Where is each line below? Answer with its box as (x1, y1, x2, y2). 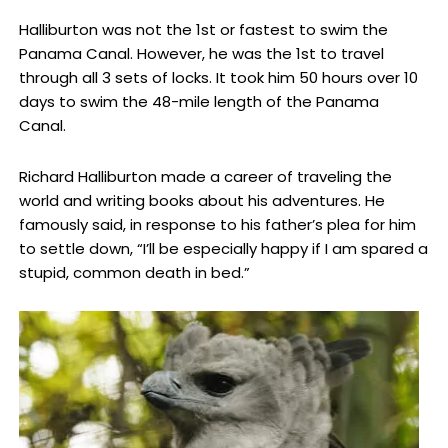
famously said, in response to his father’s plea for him (18, 213, 416, 235)
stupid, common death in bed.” (18, 261, 250, 283)
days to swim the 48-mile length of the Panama (18, 91, 379, 113)
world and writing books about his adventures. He (18, 189, 385, 211)
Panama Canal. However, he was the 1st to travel (18, 43, 384, 65)
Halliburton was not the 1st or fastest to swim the (18, 19, 388, 41)
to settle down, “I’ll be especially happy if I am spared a (18, 237, 428, 259)
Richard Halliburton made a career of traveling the (18, 165, 392, 187)
